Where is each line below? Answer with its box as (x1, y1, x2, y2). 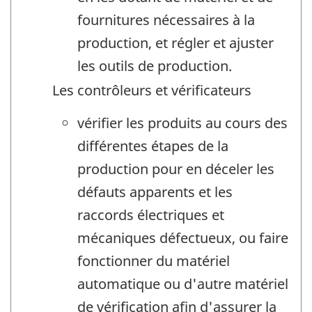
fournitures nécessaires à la (77, 10, 255, 30)
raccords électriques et (77, 205, 224, 224)
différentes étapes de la (77, 136, 228, 155)
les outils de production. (77, 56, 232, 76)
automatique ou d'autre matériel (77, 274, 288, 293)
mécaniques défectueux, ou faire (77, 228, 288, 247)
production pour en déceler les (77, 159, 274, 178)
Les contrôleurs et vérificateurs (52, 81, 251, 100)
